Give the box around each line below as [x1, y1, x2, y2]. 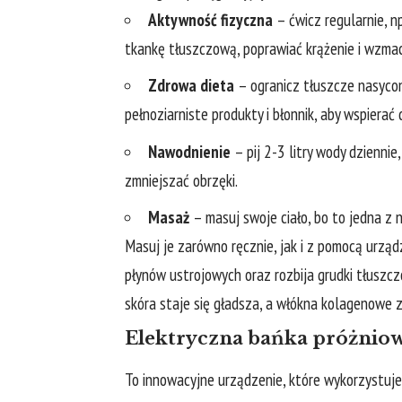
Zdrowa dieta [148, 74, 234, 97]
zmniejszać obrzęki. [125, 169, 238, 191]
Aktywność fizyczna [148, 8, 273, 31]
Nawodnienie [148, 140, 231, 162]
